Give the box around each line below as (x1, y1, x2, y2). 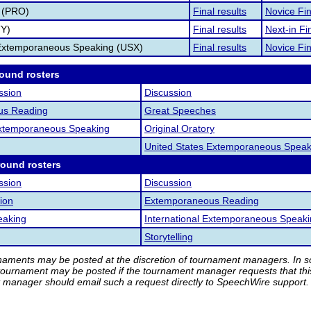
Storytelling (144, 231, 193, 242)
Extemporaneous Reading (144, 195, 259, 206)
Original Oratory (144, 123, 215, 134)
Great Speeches (144, 105, 216, 116)
